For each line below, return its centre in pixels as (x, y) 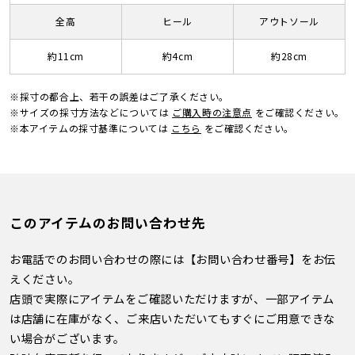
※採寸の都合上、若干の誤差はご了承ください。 (119, 96)
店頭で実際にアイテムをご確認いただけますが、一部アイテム (172, 299)
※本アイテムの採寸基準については (90, 128)
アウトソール (289, 21)
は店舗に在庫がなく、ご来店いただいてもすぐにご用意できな (172, 319)
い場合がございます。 (67, 338)
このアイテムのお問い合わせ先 (107, 223)
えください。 (44, 279)
